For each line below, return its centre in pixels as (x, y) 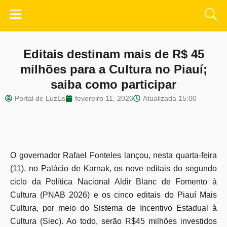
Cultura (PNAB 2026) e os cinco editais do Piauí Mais (113, 195)
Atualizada (160, 98)
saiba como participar (113, 84)
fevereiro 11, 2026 (104, 98)
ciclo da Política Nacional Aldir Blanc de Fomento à (113, 182)
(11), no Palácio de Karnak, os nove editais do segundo (113, 168)
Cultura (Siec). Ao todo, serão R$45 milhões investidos (113, 221)
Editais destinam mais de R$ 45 (113, 54)
